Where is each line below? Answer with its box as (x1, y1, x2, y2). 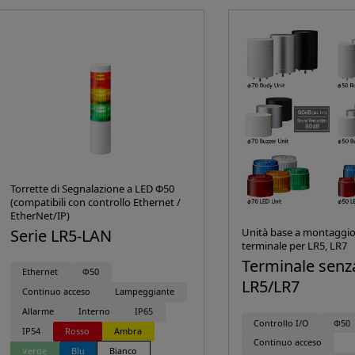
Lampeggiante (115, 285, 175, 298)
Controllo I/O (254, 316, 310, 329)
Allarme (22, 305, 55, 318)
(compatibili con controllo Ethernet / (10, 195, 181, 209)
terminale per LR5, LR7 (241, 239, 347, 254)
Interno (78, 305, 111, 318)
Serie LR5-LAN (10, 225, 112, 246)
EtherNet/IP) (10, 208, 70, 223)
